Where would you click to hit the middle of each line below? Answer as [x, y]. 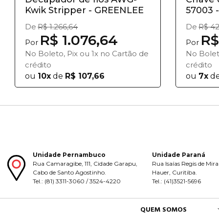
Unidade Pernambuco [69, 154]
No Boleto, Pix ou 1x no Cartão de [87, 54]
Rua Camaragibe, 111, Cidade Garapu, [85, 163]
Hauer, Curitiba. [175, 172]
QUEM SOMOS [164, 209]
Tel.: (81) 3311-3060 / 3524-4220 [77, 181]
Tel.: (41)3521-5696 [177, 181]
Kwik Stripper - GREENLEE [84, 10]
